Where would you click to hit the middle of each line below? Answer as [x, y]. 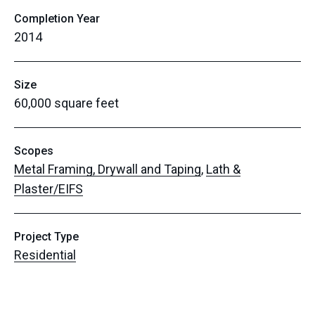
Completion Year [57, 19]
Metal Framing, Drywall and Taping [108, 169]
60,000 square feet [66, 103]
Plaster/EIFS [49, 189]
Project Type [46, 237]
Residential [45, 255]
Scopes [34, 151]
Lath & [223, 169]
